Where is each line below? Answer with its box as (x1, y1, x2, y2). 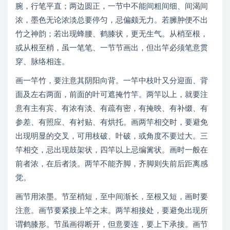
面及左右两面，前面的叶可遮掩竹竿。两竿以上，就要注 (15, 91, 208, 99)
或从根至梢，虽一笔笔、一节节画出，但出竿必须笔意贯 (15, 44, 208, 52)
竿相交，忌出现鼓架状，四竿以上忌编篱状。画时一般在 (15, 146, 208, 154)
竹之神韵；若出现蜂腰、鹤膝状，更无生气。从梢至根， (15, 30, 208, 38)
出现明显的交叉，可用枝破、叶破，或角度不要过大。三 (15, 132, 208, 140)
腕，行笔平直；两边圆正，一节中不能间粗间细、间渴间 (15, 3, 208, 10)
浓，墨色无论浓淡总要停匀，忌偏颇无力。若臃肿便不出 (15, 16, 208, 24)
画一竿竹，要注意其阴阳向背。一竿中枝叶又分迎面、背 (15, 77, 208, 85)
